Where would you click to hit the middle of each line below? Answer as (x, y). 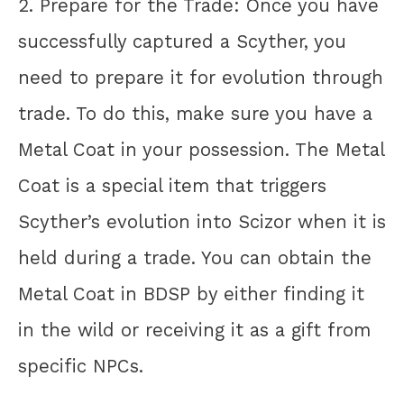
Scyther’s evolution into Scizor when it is (202, 222)
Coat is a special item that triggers (172, 186)
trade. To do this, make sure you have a (195, 114)
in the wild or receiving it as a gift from (194, 331)
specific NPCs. (81, 367)
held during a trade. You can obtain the (195, 258)
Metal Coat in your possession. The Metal (201, 150)
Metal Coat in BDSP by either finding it (191, 294)
